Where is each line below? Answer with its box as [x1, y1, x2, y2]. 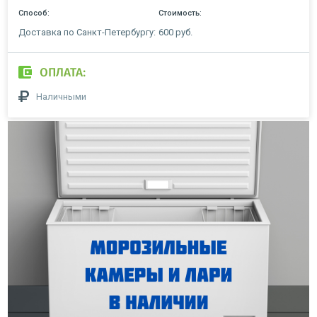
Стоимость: [158, 8, 202, 18]
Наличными [36, 91, 86, 102]
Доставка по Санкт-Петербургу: [18, 26, 156, 38]
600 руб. [158, 26, 192, 38]
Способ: [18, 8, 50, 18]
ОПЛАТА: [40, 67, 86, 79]
